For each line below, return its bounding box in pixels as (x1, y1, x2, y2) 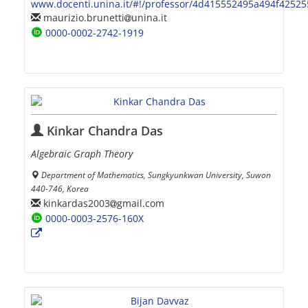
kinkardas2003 (41, 196, 110, 210)
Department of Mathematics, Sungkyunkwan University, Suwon (41, 169, 271, 181)
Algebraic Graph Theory (31, 147, 133, 161)
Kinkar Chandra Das (43, 122, 163, 140)
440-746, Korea (31, 183, 89, 195)
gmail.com (117, 196, 164, 210)
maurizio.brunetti (41, 10, 124, 24)
